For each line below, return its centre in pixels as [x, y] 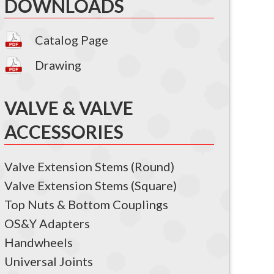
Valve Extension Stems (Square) [91, 185]
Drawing [58, 65]
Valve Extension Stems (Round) [89, 166]
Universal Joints [49, 261]
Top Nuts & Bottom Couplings [86, 204]
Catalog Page [72, 40]
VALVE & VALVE [69, 108]
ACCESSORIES [64, 132]
